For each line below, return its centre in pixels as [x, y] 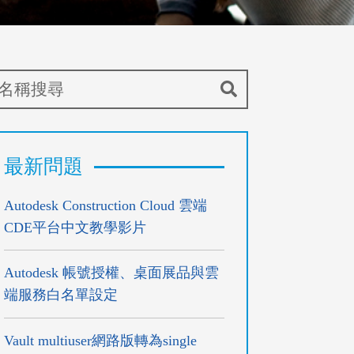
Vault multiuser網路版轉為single [101, 340]
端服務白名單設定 [61, 295]
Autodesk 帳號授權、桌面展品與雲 [112, 273]
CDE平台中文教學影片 [75, 228]
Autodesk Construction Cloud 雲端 [106, 205]
